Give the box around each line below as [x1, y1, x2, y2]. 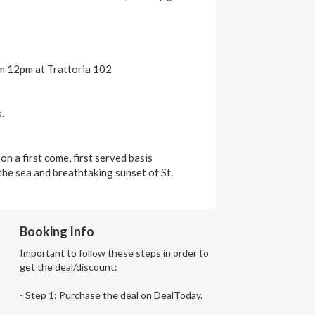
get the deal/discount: [19, 260, 117, 273]
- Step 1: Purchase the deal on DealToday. [19, 288, 202, 301]
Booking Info [19, 223, 94, 239]
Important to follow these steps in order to [19, 246, 209, 259]
